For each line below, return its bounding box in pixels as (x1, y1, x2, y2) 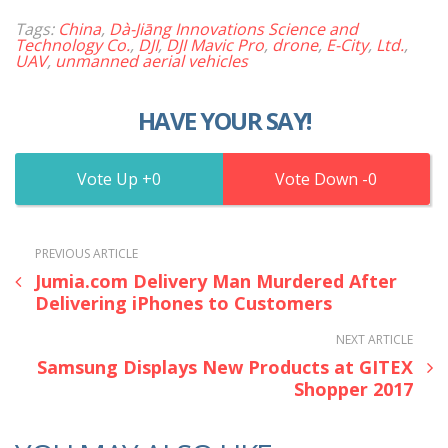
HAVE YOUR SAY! (137, 103, 311, 137)
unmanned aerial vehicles (55, 49, 248, 72)
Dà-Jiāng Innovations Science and (109, 17, 358, 40)
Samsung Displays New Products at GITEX (37, 354, 413, 379)
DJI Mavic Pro (166, 33, 264, 56)
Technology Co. (15, 33, 130, 56)
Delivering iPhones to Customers (35, 290, 332, 315)
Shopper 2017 (294, 376, 413, 401)
